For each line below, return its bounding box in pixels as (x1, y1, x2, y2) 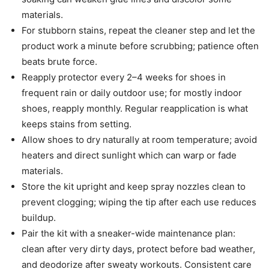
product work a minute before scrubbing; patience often (22, 40, 259, 52)
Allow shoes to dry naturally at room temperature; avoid (22, 134, 257, 146)
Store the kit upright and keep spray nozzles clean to (22, 181, 246, 193)
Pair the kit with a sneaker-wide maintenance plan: (22, 228, 235, 240)
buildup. (22, 212, 56, 224)
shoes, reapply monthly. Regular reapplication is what (22, 103, 248, 115)
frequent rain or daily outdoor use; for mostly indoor (22, 87, 242, 99)
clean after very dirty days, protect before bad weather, (22, 243, 255, 255)
